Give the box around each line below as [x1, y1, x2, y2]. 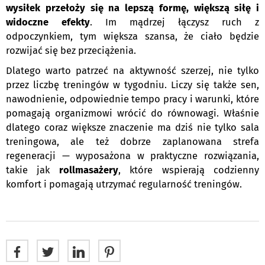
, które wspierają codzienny [118, 164, 260, 176]
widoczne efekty [6, 17, 90, 28]
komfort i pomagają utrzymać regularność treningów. [6, 179, 242, 190]
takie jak [6, 164, 59, 176]
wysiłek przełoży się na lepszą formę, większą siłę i [6, 2, 259, 14]
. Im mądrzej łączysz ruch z [90, 17, 259, 28]
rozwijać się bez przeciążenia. [6, 45, 136, 57]
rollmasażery [59, 164, 118, 176]
